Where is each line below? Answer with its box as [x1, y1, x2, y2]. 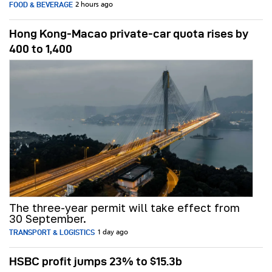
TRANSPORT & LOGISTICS [9, 228, 95, 237]
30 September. [9, 212, 86, 226]
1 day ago [97, 229, 128, 237]
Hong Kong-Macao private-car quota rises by [9, 27, 248, 41]
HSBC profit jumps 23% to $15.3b [9, 255, 182, 268]
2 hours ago [75, 1, 113, 9]
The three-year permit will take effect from [9, 201, 240, 215]
